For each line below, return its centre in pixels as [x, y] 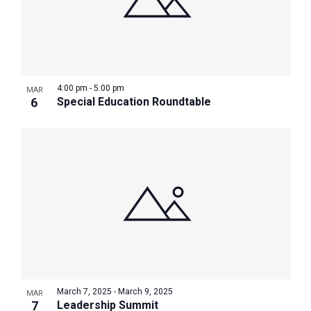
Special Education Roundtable [134, 102]
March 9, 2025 [145, 292]
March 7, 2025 [84, 292]
